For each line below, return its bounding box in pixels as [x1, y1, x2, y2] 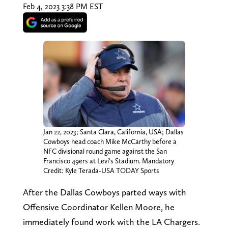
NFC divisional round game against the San [43, 147, 167, 156]
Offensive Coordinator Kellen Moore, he [22, 202, 175, 213]
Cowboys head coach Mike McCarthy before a [43, 137, 177, 146]
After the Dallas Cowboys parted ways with [22, 187, 186, 198]
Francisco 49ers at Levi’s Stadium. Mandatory [43, 157, 174, 165]
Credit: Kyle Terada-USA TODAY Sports [43, 166, 159, 175]
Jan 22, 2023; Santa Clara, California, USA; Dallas [43, 128, 184, 136]
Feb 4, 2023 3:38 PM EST [22, 1, 103, 11]
